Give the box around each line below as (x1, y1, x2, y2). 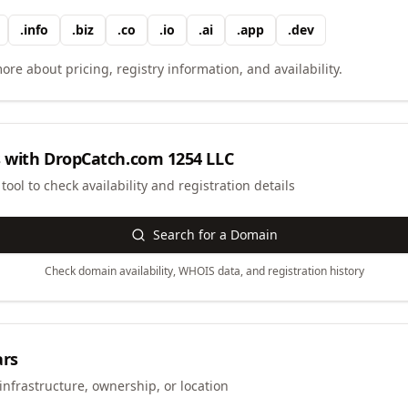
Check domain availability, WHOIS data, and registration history (44, 263, 364, 279)
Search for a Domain (152, 226, 278, 243)
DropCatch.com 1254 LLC (44, 148, 234, 169)
